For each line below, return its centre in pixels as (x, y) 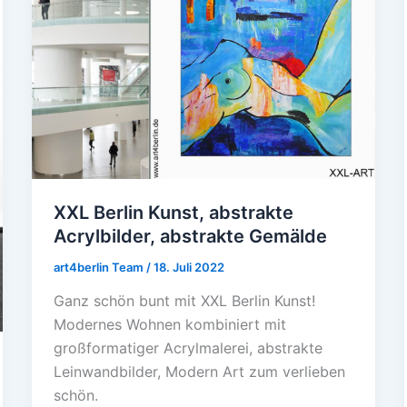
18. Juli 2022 (189, 267)
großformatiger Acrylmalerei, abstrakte (188, 348)
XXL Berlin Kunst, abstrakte (173, 212)
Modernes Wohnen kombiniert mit (169, 325)
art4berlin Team (99, 267)
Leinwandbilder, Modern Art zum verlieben (199, 372)
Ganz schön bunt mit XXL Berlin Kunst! (184, 301)
